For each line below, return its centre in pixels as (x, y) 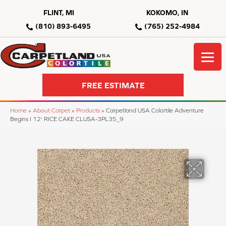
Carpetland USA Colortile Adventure (155, 110)
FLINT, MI (59, 13)
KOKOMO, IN (167, 13)
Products (88, 110)
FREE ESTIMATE (113, 85)
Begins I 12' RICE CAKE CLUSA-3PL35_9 (67, 119)
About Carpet (51, 110)
